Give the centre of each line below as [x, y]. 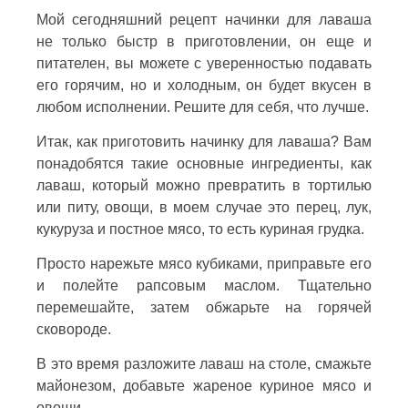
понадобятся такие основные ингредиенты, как [204, 163]
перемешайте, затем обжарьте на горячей [204, 307]
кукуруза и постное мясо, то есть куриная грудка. [200, 229]
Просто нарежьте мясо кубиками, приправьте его [204, 263]
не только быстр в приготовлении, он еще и [204, 41]
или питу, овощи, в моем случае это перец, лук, [204, 207]
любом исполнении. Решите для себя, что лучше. [203, 107]
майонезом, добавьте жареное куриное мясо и [204, 385]
